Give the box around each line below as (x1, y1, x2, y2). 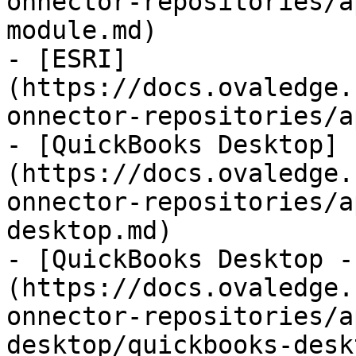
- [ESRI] (6, 44, 127, 73)
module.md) (6, 16, 157, 44)
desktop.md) (6, 216, 172, 245)
